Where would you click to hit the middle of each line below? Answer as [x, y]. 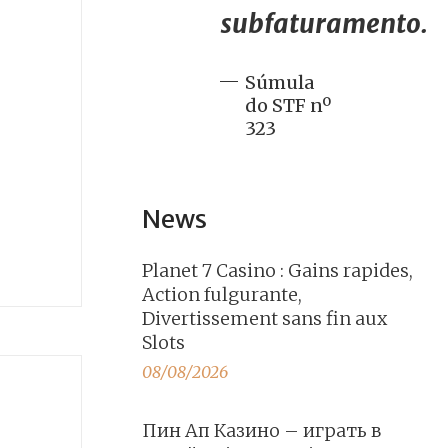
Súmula [279, 82]
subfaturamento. [324, 23]
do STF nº [288, 105]
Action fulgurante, [222, 294]
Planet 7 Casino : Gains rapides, [277, 270]
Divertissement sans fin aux [264, 318]
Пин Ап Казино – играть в [261, 431]
